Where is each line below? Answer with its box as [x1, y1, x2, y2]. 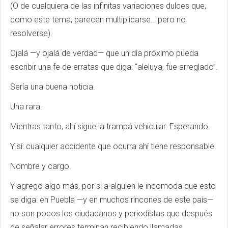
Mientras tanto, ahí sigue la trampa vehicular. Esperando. [10, 121, 210, 131]
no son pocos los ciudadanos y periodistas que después [10, 208, 212, 218]
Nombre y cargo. [10, 161, 71, 171]
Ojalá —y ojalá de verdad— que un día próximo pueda [10, 48, 198, 58]
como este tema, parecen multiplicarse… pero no [10, 14, 186, 24]
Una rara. [10, 101, 42, 111]
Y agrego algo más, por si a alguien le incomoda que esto [10, 181, 216, 191]
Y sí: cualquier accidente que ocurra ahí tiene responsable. [10, 141, 216, 151]
